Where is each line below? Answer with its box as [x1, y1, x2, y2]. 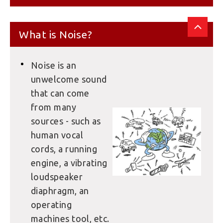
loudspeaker [31, 172, 83, 182]
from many [31, 102, 77, 112]
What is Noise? [19, 28, 92, 40]
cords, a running [31, 144, 98, 154]
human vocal [31, 130, 83, 140]
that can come [31, 88, 90, 98]
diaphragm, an [31, 186, 89, 196]
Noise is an [31, 60, 76, 70]
